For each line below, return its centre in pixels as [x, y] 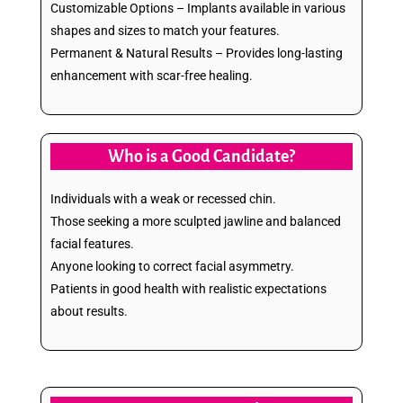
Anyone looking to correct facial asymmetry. [172, 266]
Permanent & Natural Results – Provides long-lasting [197, 53]
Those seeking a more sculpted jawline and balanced [196, 221]
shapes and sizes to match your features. [165, 30]
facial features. [92, 243]
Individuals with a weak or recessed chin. [163, 198]
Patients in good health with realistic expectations [188, 288]
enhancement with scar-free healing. [152, 75]
